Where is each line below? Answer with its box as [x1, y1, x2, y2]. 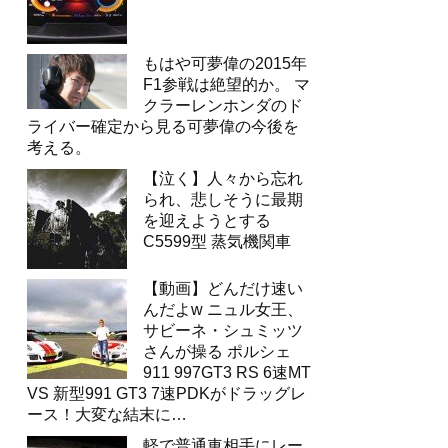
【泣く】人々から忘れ [143, 170, 303, 187]
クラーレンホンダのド [143, 97, 303, 114]
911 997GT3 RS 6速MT [143, 364, 311, 381]
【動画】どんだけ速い [143, 280, 303, 297]
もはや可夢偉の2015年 [143, 55, 307, 72]
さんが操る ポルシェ [143, 343, 291, 360]
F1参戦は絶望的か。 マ [143, 76, 310, 93]
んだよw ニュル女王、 [143, 301, 303, 318]
